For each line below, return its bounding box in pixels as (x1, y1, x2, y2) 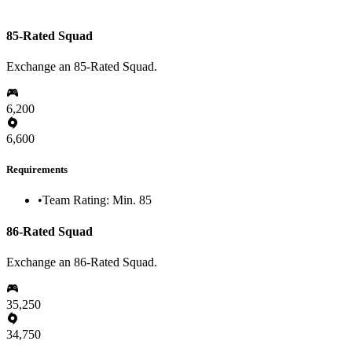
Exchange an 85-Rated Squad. (6, 59, 157, 73)
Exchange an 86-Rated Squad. (6, 255, 157, 269)
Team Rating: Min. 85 (42, 193, 152, 207)
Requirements (6, 163, 68, 176)
